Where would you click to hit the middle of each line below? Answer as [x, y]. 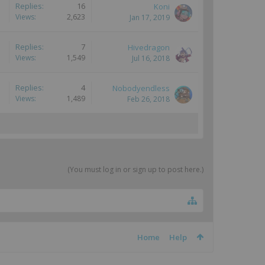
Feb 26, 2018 [148, 99]
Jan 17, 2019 [150, 17]
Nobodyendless [141, 88]
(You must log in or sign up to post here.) [135, 169]
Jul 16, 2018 [151, 58]
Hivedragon [149, 47]
